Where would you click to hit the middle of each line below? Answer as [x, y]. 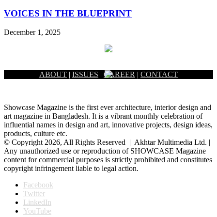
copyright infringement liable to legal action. [71, 168]
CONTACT [159, 74]
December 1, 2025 [32, 32]
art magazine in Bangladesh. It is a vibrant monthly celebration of [103, 116]
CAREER [119, 74]
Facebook [38, 185]
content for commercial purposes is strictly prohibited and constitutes [108, 159]
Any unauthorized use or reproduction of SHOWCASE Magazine [105, 151]
